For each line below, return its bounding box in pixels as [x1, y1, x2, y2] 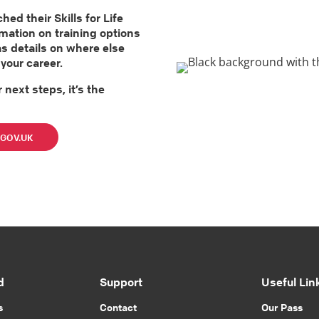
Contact [100, 300, 137, 313]
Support [100, 275, 143, 289]
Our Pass [261, 300, 303, 313]
